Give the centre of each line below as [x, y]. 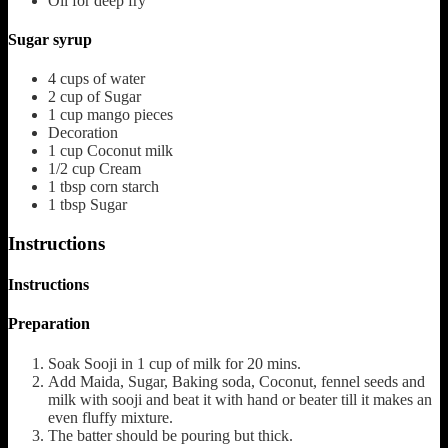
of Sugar [114, 97]
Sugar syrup [50, 39]
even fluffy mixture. [110, 417]
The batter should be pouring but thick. [170, 435]
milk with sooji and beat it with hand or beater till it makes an [240, 399]
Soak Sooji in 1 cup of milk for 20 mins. [174, 363]
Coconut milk [130, 151]
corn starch [124, 187]
